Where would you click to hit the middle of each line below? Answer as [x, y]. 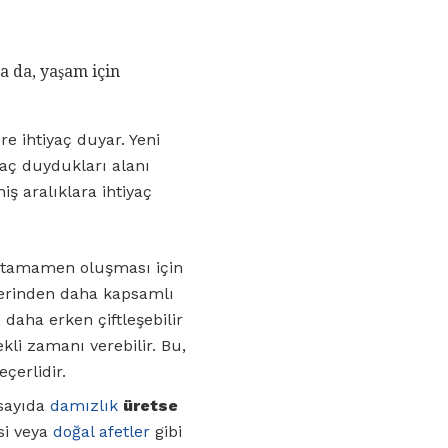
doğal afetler [101, 431]
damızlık [84, 405]
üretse [150, 405]
